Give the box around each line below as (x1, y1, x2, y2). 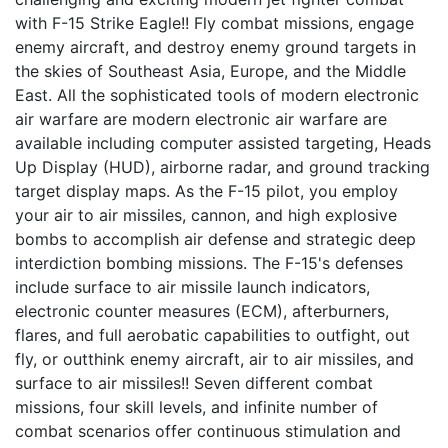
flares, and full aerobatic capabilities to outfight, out (15, 325, 410, 346)
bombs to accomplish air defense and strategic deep (15, 229, 416, 250)
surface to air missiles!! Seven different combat (15, 373, 373, 394)
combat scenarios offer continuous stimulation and (15, 421, 401, 442)
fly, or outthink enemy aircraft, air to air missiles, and (15, 349, 414, 370)
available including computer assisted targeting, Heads (15, 133, 431, 154)
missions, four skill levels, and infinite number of (15, 397, 378, 418)
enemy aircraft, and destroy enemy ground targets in (15, 37, 416, 58)
